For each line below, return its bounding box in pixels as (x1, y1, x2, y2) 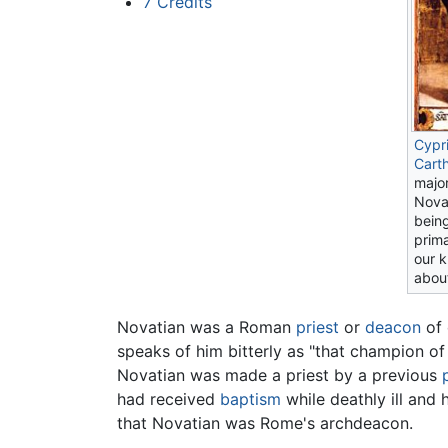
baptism (220, 388, 281, 409)
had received (117, 388, 220, 409)
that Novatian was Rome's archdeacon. (117, 412, 413, 433)
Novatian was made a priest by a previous (117, 364, 442, 385)
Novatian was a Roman (117, 316, 296, 337)
